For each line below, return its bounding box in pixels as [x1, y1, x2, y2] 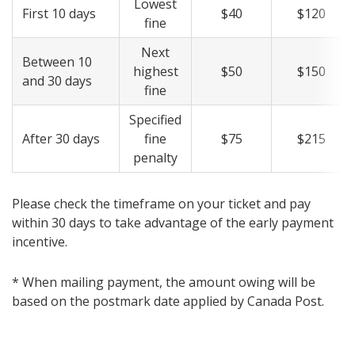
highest [132, 63, 178, 81]
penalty [133, 149, 177, 167]
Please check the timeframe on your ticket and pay [12, 195, 311, 213]
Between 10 [22, 53, 92, 71]
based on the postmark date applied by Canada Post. [12, 292, 324, 311]
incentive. [12, 233, 71, 251]
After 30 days [73, 130, 100, 148]
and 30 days [22, 72, 92, 90]
